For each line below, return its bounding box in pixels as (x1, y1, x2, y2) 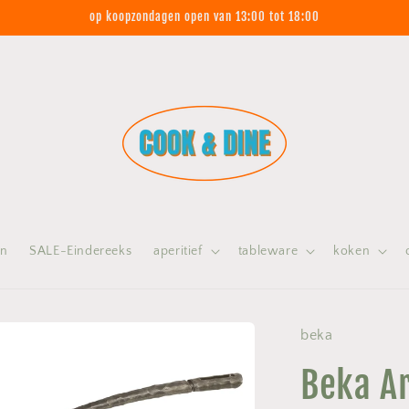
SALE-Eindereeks (29, 244, 132, 258)
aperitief (153, 244, 203, 258)
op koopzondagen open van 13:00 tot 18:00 (89, 9, 320, 24)
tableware (237, 244, 299, 258)
